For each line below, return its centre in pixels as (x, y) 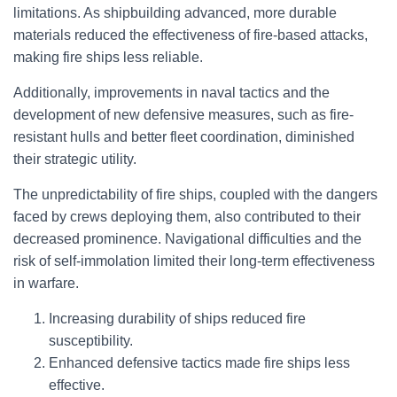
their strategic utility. (75, 159)
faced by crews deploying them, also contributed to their (187, 217)
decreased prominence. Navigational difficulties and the (187, 239)
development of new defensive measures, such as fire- (183, 115)
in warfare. (46, 283)
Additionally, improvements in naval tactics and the (171, 93)
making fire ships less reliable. (108, 57)
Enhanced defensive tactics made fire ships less (199, 363)
